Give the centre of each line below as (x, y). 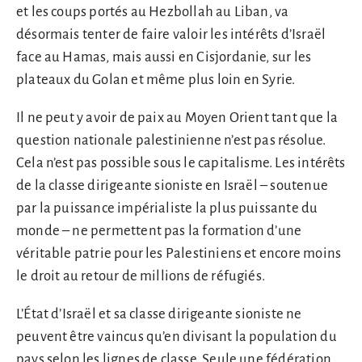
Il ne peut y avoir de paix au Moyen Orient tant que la (177, 118)
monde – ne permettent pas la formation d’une (159, 231)
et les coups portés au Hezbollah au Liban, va (153, 12)
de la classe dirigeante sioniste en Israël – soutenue (172, 186)
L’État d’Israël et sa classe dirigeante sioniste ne (159, 314)
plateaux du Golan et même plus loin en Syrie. (156, 80)
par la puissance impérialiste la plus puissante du (167, 208)
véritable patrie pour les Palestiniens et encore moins (179, 254)
